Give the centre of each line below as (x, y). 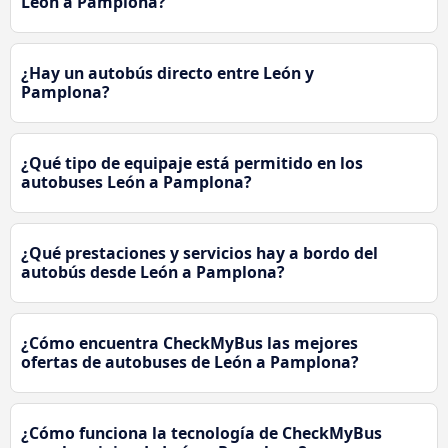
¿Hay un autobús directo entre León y (167, 73)
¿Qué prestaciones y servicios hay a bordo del (199, 253)
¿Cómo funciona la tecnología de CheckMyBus (201, 433)
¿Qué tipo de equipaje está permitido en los (192, 163)
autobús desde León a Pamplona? (153, 272)
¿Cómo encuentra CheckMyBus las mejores (189, 343)
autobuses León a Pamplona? (136, 182)
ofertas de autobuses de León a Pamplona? (190, 362)
